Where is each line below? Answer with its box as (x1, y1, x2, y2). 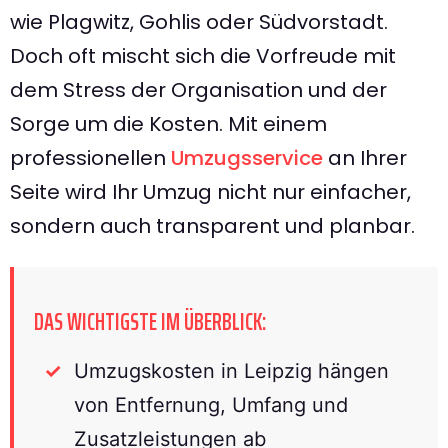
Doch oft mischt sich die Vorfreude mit (10, 41, 396, 70)
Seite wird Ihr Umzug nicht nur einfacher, (10, 177, 411, 206)
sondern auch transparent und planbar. (10, 211, 415, 240)
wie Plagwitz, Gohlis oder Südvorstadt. (10, 7, 388, 36)
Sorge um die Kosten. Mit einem (10, 109, 327, 138)
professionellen (10, 143, 171, 172)
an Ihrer (323, 143, 407, 172)
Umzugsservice (171, 143, 323, 172)
